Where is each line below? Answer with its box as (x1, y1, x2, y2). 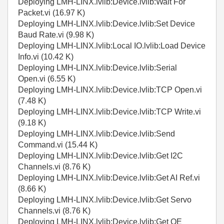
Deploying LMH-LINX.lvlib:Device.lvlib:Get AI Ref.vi (18, 173, 200, 182)
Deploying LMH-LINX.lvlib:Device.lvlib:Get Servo (18, 195, 191, 204)
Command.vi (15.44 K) (18, 140, 97, 149)
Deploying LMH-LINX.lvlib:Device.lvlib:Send (18, 129, 175, 138)
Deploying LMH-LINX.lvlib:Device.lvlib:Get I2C (18, 151, 183, 160)
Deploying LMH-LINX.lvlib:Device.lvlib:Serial (18, 63, 177, 72)
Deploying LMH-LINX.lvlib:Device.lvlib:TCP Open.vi (18, 85, 202, 94)
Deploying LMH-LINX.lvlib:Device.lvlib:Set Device (18, 19, 195, 28)
